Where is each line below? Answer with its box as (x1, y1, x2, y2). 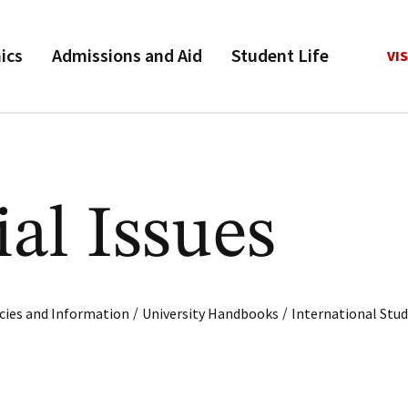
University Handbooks (142, 304, 280, 322)
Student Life (231, 43, 329, 69)
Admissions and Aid (52, 43, 202, 69)
